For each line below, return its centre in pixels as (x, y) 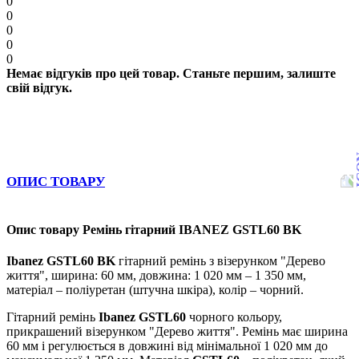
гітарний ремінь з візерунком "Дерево (220, 261)
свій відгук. (39, 87)
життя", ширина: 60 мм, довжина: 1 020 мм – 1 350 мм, (156, 276)
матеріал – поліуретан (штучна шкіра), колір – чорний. (155, 290)
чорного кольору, (234, 317)
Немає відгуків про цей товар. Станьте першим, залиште (171, 73)
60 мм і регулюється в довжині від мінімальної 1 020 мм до (167, 346)
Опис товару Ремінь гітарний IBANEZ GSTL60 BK (154, 230)
